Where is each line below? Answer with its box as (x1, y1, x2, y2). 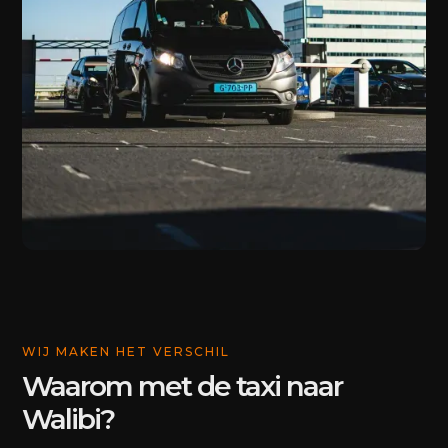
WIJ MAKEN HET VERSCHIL (22, 344, 231, 359)
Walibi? (22, 402, 115, 436)
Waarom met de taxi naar (22, 369, 343, 403)
